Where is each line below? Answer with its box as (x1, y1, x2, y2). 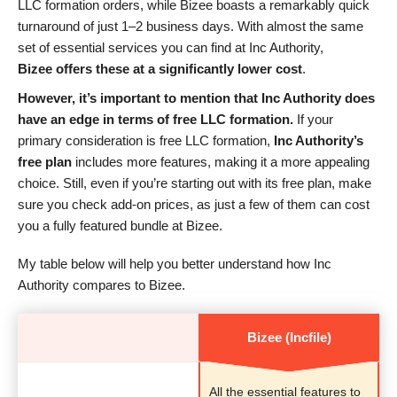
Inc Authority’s (270, 133, 363, 149)
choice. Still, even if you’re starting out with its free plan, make (18, 175, 371, 191)
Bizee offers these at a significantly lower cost (18, 61, 302, 77)
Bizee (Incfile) (246, 329, 331, 345)
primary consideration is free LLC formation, (18, 133, 270, 149)
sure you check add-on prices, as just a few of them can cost (18, 197, 370, 213)
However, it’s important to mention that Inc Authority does (18, 90, 375, 106)
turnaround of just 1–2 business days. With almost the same (18, 19, 363, 35)
